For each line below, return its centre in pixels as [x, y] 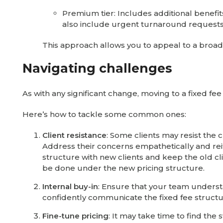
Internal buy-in [70, 186]
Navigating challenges [97, 68]
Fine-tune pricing [75, 216]
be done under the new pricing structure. [123, 168]
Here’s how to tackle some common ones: [104, 114]
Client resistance [74, 135]
